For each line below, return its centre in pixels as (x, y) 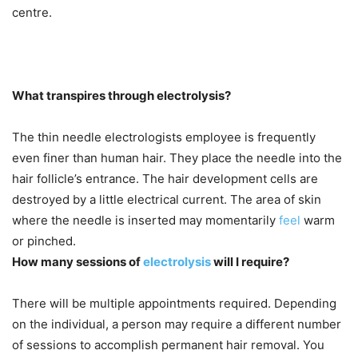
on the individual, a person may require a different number (177, 324)
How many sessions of (78, 262)
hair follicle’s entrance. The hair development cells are (165, 179)
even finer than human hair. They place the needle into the (177, 158)
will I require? (250, 262)
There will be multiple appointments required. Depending (174, 304)
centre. (32, 13)
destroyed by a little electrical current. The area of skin (167, 200)
